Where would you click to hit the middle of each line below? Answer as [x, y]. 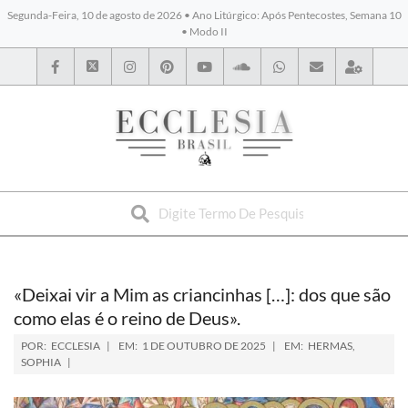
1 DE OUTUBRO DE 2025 [204, 346]
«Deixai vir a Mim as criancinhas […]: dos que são [202, 294]
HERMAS [330, 346]
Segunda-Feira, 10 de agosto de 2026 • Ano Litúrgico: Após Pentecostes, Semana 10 [204, 15]
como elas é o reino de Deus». [127, 318]
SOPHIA [41, 362]
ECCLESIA [76, 346]
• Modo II [204, 31]
